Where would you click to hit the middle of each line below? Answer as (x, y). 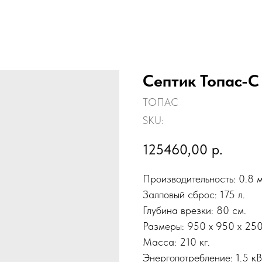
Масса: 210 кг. (176, 242)
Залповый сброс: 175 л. (194, 194)
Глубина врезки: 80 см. (194, 210)
